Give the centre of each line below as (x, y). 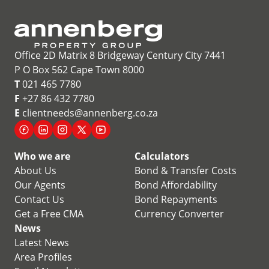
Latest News (42, 243)
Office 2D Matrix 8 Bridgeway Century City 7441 (120, 55)
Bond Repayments (176, 199)
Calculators (162, 156)
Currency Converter (179, 214)
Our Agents (40, 185)
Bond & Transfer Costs (186, 171)
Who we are (42, 156)
